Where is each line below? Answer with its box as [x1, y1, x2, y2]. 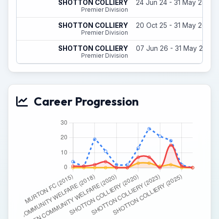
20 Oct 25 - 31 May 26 [136, 22, 206, 29]
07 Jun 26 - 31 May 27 [136, 44, 207, 52]
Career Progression [34, 94, 139, 109]
